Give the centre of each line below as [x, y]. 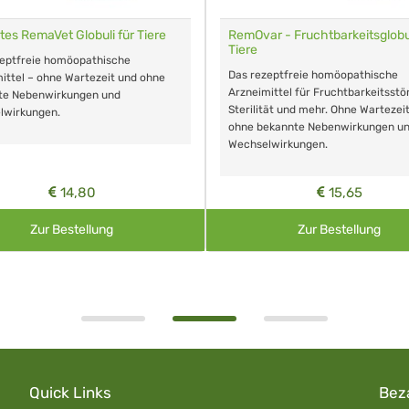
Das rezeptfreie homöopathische [313, 75]
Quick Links [70, 393]
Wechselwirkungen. [278, 145]
